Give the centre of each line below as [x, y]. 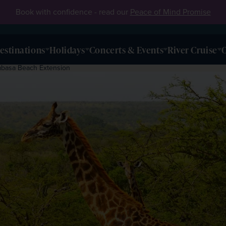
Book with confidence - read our [73, 12]
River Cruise [192, 49]
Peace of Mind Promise [170, 12]
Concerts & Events [126, 49]
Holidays [67, 49]
